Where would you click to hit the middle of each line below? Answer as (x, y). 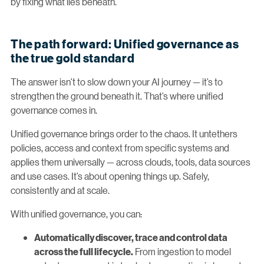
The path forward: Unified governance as (125, 44)
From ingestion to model (182, 251)
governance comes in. (54, 110)
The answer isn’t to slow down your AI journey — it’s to (117, 81)
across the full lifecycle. (84, 251)
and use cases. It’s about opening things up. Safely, (110, 176)
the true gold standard (73, 58)
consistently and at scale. (60, 190)
